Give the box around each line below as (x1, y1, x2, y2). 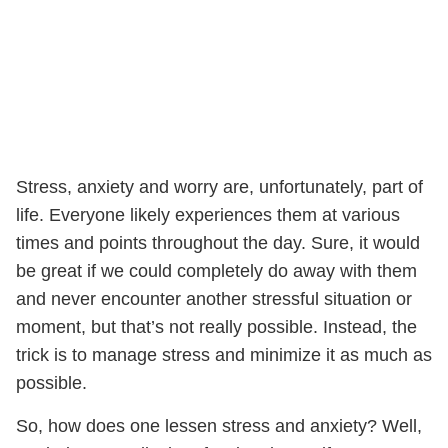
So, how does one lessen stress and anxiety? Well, (16, 416, 422, 436)
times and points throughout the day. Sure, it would (16, 233, 420, 253)
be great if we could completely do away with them (16, 261, 417, 281)
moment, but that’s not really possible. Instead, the (16, 317, 417, 337)
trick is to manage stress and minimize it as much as (16, 345, 432, 365)
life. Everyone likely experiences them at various (16, 205, 400, 225)
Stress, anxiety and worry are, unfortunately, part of (16, 177, 423, 197)
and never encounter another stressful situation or (16, 289, 412, 309)
